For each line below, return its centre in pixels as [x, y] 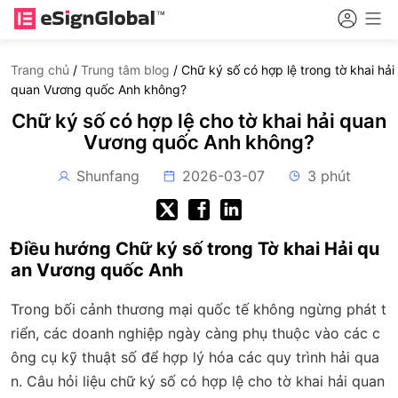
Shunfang [107, 176]
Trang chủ [40, 70]
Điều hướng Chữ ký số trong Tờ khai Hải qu [195, 249]
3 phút [329, 176]
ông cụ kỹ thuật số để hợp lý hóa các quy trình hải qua [195, 357]
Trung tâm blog [125, 70]
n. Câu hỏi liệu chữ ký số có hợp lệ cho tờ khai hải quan [198, 381]
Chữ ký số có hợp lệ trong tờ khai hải [288, 70]
